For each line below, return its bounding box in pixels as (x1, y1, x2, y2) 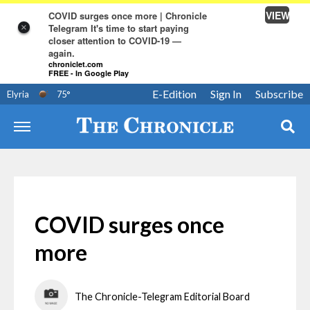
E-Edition (152, 86, 197, 100)
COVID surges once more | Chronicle (48, 8, 207, 22)
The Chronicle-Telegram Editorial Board (75, 290, 250, 302)
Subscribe (255, 86, 303, 100)
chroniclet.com (48, 58, 103, 69)
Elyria (7, 88, 30, 100)
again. (48, 46, 75, 60)
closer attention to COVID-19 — (48, 33, 181, 47)
